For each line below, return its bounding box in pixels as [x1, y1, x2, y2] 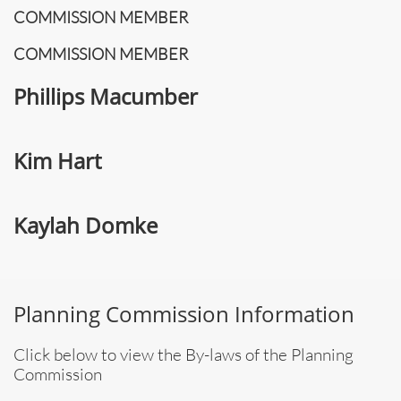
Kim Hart [13, 146, 101, 175]
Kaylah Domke [13, 210, 158, 240]
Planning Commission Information [13, 299, 354, 328]
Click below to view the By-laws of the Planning [13, 344, 354, 365]
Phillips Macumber [13, 81, 198, 111]
